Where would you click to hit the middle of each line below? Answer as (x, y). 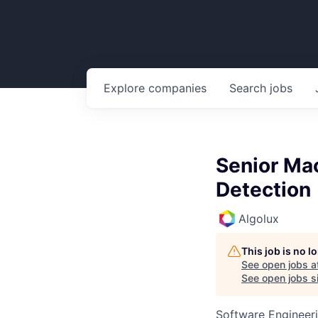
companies (177, 88)
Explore (126, 88)
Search (250, 88)
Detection (263, 190)
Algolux (259, 219)
